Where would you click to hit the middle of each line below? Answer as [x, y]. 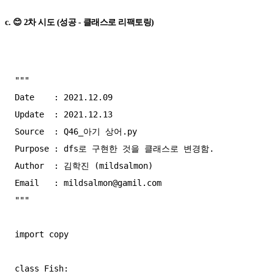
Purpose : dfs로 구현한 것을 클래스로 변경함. [114, 149]
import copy [42, 235]
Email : [39, 183]
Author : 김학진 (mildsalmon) [84, 166]
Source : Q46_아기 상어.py [76, 132]
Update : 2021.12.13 [64, 115]
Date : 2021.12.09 [64, 98]
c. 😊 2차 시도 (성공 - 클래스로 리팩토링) [80, 23]
